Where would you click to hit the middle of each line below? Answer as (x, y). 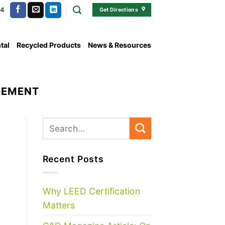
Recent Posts (73, 159)
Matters (59, 205)
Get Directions (119, 10)
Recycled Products (49, 45)
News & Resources (120, 45)
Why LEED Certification (91, 191)
